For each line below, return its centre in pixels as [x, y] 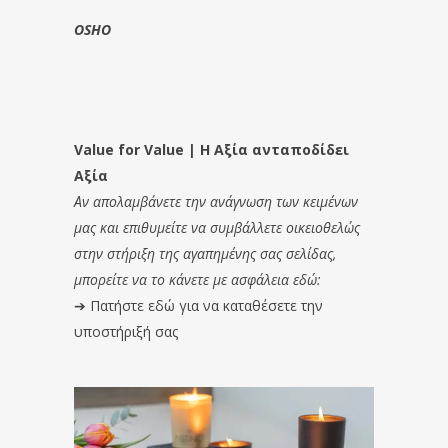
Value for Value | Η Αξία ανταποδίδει [211, 150]
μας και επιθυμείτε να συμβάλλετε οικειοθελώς [217, 228]
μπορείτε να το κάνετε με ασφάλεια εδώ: [197, 280]
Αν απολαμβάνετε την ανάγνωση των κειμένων [216, 202]
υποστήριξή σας [126, 332]
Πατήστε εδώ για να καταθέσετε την [206, 306]
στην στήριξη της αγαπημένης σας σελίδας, [205, 254]
